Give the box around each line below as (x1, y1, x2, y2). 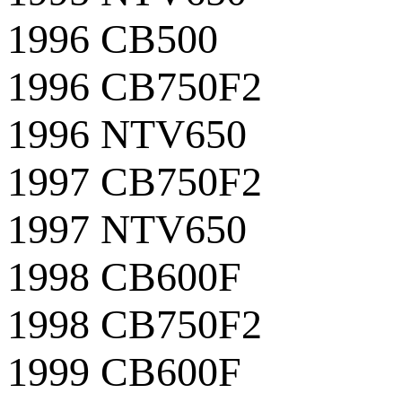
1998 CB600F (7, 253, 241, 300)
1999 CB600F (7, 348, 241, 395)
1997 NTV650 (7, 205, 247, 252)
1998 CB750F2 (7, 301, 262, 347)
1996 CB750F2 (7, 63, 262, 109)
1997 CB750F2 (7, 158, 262, 205)
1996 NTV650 (7, 110, 247, 157)
